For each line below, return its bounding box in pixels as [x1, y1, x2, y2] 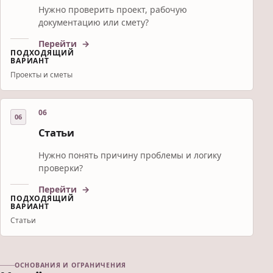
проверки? [38, 162, 83, 174]
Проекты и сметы [10, 69, 73, 80]
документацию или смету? [38, 16, 149, 29]
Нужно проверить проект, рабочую [38, 4, 187, 16]
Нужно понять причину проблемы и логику [38, 149, 221, 161]
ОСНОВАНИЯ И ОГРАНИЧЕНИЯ [15, 261, 127, 270]
